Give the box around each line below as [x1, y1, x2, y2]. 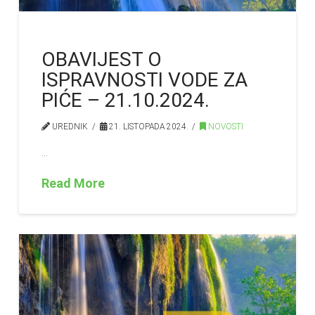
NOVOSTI [206, 121, 244, 131]
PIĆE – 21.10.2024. [41, 88, 210, 112]
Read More [41, 175, 105, 191]
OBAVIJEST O [41, 47, 162, 71]
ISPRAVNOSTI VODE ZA [41, 67, 248, 91]
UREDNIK [50, 121, 89, 131]
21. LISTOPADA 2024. [106, 121, 188, 131]
